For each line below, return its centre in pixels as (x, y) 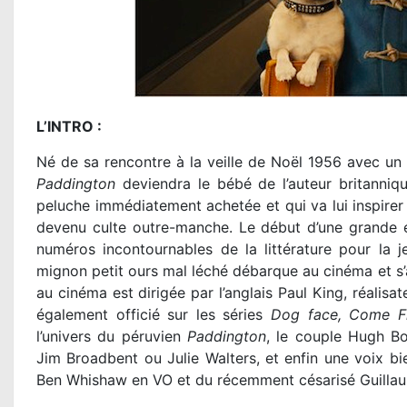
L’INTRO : (69, 127)
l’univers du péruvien (112, 337)
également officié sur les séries (154, 315)
